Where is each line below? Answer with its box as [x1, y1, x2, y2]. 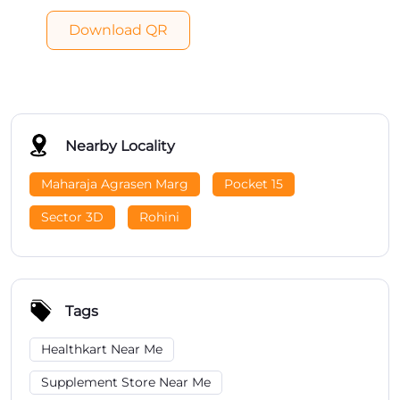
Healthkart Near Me [41, 341, 162, 357]
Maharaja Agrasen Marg [41, 176, 188, 192]
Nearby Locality [65, 137, 175, 154]
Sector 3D [41, 209, 104, 225]
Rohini [139, 209, 179, 225]
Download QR [69, 21, 168, 38]
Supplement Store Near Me [41, 374, 211, 390]
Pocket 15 [224, 176, 283, 192]
